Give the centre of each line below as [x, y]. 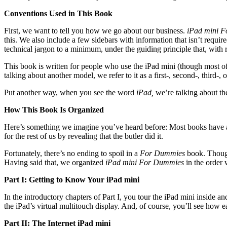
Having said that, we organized [55, 162]
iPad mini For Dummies [146, 162]
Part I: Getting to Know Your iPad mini [72, 179]
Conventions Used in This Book [58, 13]
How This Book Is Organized [54, 109]
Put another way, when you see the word [70, 92]
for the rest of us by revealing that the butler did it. [84, 136]
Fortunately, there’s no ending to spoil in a [72, 153]
